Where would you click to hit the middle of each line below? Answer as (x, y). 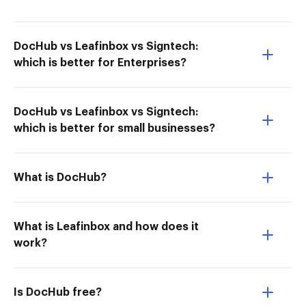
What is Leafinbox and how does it (106, 227)
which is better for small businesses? (114, 128)
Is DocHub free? (58, 292)
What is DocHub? (60, 178)
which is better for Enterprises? (100, 63)
